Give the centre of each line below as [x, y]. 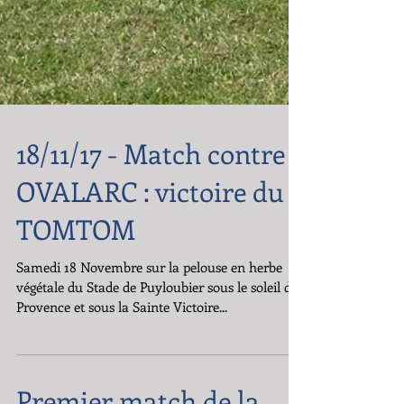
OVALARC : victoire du [150, 224]
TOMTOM [76, 262]
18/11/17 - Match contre [151, 186]
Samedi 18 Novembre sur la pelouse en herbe [149, 299]
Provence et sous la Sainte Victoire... [122, 339]
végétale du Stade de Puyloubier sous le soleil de [157, 319]
